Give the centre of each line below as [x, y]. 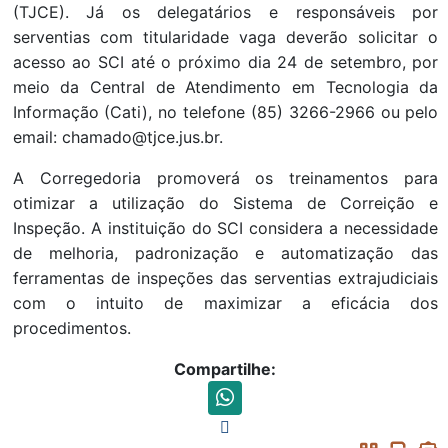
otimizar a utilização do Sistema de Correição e [225, 203]
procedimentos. [71, 328]
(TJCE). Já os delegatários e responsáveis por [225, 12]
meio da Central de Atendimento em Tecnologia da [225, 87]
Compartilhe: [225, 369]
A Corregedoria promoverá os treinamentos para [225, 178]
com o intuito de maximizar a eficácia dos [225, 303]
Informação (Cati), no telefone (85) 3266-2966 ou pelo [225, 112]
